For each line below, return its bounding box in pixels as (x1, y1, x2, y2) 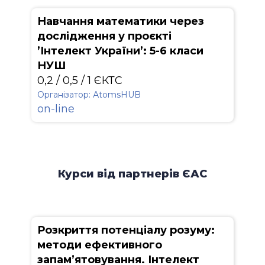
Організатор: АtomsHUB (37, 89, 141, 100)
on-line (37, 102, 75, 115)
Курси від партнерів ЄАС (58, 167, 207, 180)
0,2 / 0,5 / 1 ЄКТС (37, 74, 122, 87)
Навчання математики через (37, 15, 204, 28)
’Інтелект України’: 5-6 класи (37, 44, 203, 57)
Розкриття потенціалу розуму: (37, 224, 215, 237)
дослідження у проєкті (37, 30, 172, 43)
